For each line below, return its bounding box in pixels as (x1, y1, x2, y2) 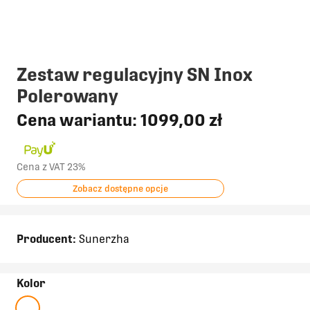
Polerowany (17, 84, 118, 107)
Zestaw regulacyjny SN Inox (17, 63, 253, 85)
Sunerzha (76, 232, 129, 246)
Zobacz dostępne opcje (73, 183, 168, 194)
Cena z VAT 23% (17, 161, 85, 172)
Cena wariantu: (17, 109, 140, 130)
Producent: (17, 232, 76, 246)
